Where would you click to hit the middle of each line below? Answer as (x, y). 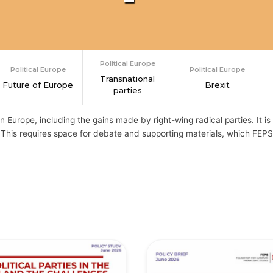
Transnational (127, 79)
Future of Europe (38, 84)
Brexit (217, 84)
